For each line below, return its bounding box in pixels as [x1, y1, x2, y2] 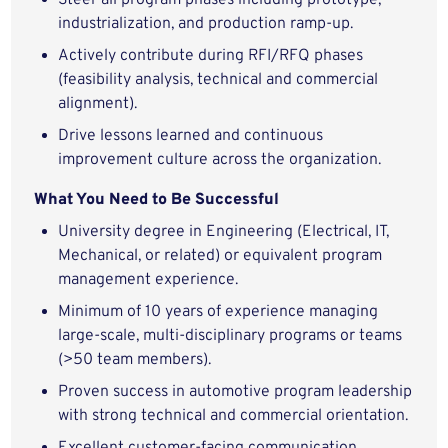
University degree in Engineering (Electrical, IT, [58, 222, 390, 242]
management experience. [58, 270, 239, 290]
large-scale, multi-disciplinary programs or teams [58, 326, 403, 346]
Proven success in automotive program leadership [58, 382, 413, 402]
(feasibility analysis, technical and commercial [58, 70, 379, 90]
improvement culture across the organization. [58, 150, 382, 170]
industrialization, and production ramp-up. [58, 14, 354, 34]
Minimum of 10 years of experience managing [58, 302, 379, 322]
